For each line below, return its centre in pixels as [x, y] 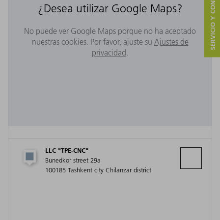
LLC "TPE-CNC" [67, 150]
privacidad [109, 52]
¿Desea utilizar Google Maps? [110, 8]
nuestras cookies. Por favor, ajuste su [93, 41]
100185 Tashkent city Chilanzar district [98, 170]
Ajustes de [171, 41]
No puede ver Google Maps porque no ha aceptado [110, 31]
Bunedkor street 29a [73, 160]
